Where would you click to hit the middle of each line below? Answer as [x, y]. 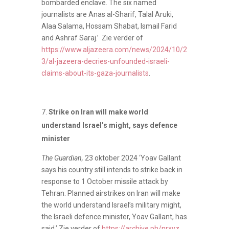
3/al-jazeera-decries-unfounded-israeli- [105, 61]
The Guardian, [63, 158]
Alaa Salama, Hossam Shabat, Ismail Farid [109, 26]
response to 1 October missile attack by [105, 181]
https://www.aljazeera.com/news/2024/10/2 [114, 49]
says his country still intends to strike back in [112, 169]
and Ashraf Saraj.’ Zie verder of [92, 38]
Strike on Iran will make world [98, 112]
